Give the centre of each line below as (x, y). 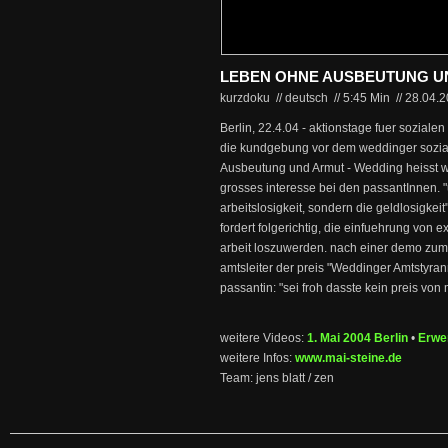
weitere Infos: (257, 358)
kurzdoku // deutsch (275, 98)
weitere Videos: (263, 338)
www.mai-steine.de (348, 358)
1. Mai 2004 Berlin (357, 338)
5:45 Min (368, 98)
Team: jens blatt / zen (277, 378)
